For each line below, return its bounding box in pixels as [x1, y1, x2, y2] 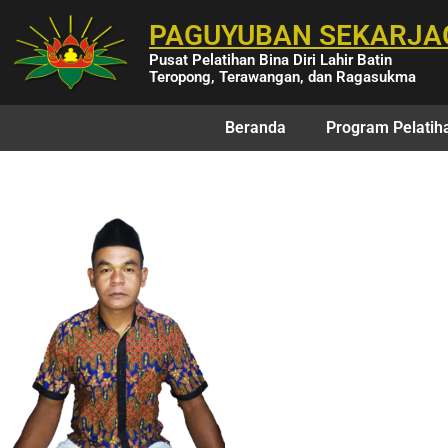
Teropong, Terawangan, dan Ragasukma [148, 68, 416, 87]
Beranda [225, 118, 286, 138]
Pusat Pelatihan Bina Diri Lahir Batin [148, 51, 392, 70]
